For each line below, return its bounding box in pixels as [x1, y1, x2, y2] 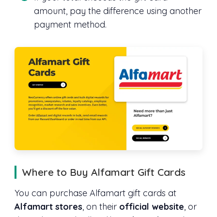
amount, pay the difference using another [34, 5, 201, 16]
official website [119, 201, 184, 212]
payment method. [34, 18, 107, 30]
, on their [82, 201, 119, 212]
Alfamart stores [15, 201, 82, 212]
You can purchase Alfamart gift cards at [15, 187, 176, 199]
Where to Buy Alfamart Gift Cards [22, 165, 186, 178]
